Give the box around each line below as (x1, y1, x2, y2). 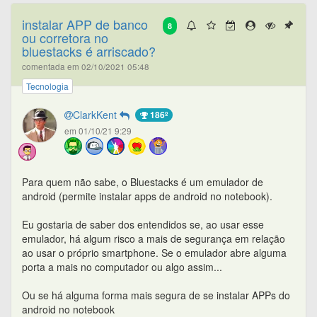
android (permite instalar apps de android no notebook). (22, 188, 272, 203)
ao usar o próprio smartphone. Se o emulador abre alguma (22, 245, 287, 260)
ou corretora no (22, 28, 108, 47)
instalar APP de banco (22, 14, 148, 33)
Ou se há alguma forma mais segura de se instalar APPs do (22, 287, 290, 302)
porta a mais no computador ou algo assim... (22, 259, 222, 274)
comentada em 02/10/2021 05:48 (22, 60, 149, 72)
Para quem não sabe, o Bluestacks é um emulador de (22, 174, 263, 189)
